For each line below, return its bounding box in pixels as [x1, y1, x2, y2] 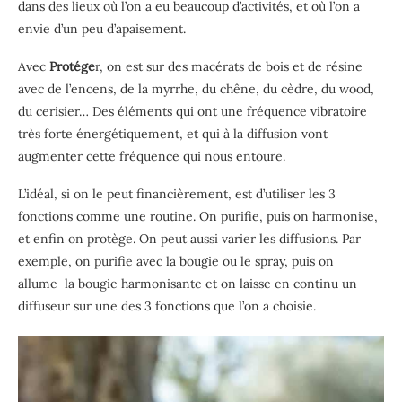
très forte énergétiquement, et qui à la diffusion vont [18, 125, 328, 142]
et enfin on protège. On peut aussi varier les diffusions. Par [18, 230, 361, 247]
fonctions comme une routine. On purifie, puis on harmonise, [18, 207, 378, 224]
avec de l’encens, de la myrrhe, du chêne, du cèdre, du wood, [18, 80, 374, 97]
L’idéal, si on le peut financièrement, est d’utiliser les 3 [18, 185, 336, 202]
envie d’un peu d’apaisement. [18, 20, 186, 37]
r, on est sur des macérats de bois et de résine [95, 57, 363, 74]
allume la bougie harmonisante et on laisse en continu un [18, 275, 357, 292]
